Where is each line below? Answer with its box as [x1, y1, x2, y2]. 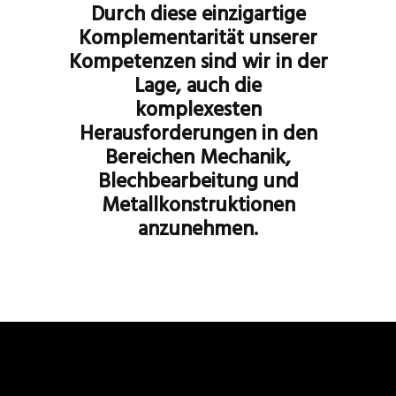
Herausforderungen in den [79, 118, 317, 151]
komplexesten [134, 95, 262, 127]
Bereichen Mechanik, [105, 142, 291, 175]
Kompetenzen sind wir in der [68, 47, 328, 80]
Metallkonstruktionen [101, 190, 295, 223]
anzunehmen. [138, 214, 258, 247]
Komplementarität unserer [79, 23, 317, 56]
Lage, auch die [134, 71, 262, 103]
